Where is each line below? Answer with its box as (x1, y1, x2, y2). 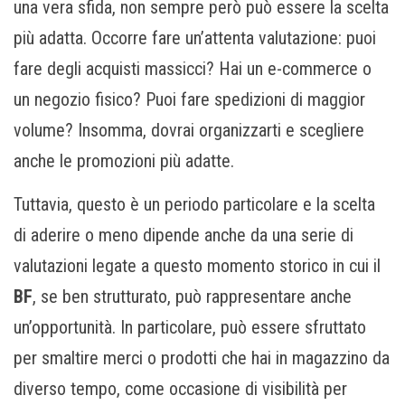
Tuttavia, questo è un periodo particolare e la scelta (14, 193, 375, 215)
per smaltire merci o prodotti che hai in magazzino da (14, 346, 390, 369)
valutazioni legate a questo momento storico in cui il (14, 254, 381, 277)
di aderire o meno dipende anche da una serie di (14, 223, 353, 246)
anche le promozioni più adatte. (14, 149, 234, 172)
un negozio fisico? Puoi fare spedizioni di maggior (14, 88, 365, 110)
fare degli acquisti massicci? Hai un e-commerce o (14, 57, 372, 80)
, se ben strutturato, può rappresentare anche (33, 285, 352, 307)
